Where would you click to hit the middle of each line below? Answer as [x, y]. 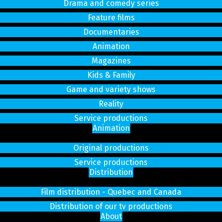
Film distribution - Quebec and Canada [111, 192]
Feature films [111, 18]
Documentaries [111, 32]
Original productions [111, 148]
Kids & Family [111, 75]
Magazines [111, 61]
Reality [111, 104]
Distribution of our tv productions [111, 207]
